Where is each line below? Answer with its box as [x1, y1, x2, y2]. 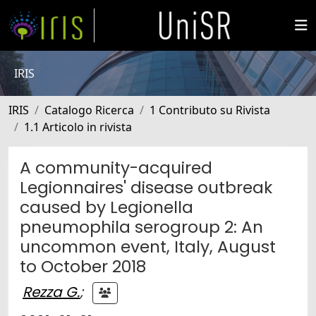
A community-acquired [20, 156, 212, 179]
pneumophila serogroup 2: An [20, 215, 263, 238]
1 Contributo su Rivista [150, 102, 270, 118]
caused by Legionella [20, 195, 193, 219]
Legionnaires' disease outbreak [20, 176, 272, 199]
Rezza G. [23, 281, 80, 302]
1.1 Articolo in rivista [24, 119, 132, 135]
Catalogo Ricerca [44, 102, 134, 118]
